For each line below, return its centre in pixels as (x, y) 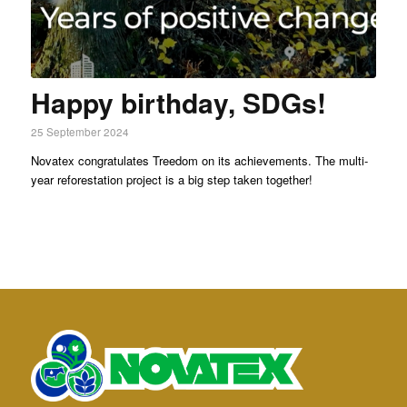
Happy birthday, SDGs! (178, 102)
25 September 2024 (79, 131)
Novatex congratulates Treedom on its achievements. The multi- (199, 160)
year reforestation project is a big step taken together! (171, 179)
